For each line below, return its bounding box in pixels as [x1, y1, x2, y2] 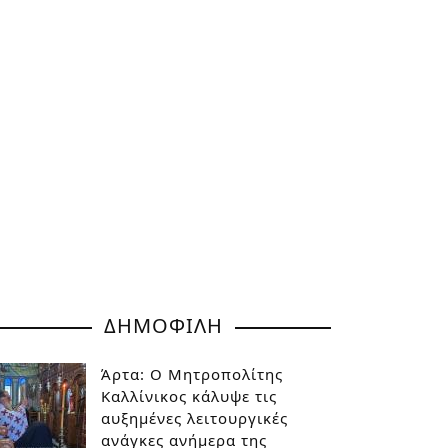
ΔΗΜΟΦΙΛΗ [104, 312, 223, 339]
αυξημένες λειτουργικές [101, 408, 288, 428]
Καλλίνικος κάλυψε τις [101, 386, 277, 406]
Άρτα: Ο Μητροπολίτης [101, 364, 283, 384]
